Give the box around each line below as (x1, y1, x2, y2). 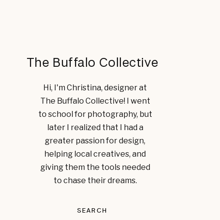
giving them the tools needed (40, 163, 150, 172)
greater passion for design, (45, 136, 145, 145)
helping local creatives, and (44, 149, 146, 159)
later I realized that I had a (47, 123, 143, 132)
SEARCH (77, 207, 108, 214)
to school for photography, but (38, 110, 152, 119)
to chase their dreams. (53, 176, 137, 185)
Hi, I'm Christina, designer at (43, 83, 147, 92)
